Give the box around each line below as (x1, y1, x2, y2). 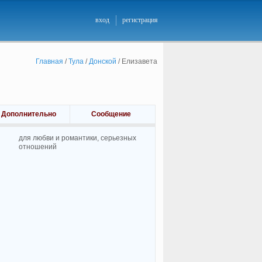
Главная (35, 57, 63, 65)
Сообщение (91, 110, 131, 118)
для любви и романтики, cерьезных (18, 134, 136, 142)
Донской (88, 57, 116, 65)
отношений (18, 143, 57, 151)
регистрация (122, 16, 158, 24)
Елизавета (121, 57, 157, 65)
